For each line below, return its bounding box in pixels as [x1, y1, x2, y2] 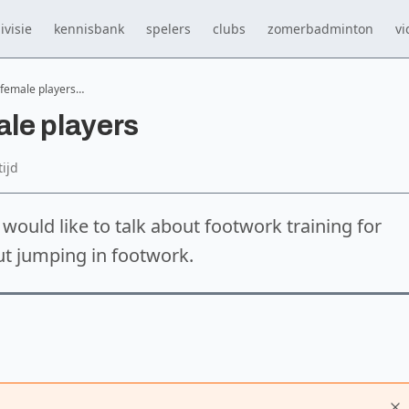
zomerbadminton [267, 19, 373, 37]
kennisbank [54, 19, 124, 37]
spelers [146, 19, 191, 37]
